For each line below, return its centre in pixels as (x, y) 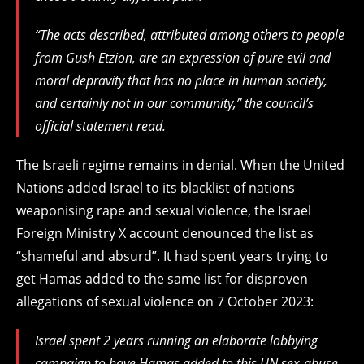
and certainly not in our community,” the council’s (174, 103)
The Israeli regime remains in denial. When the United (180, 165)
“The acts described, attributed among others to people (190, 35)
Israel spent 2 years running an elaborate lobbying (176, 340)
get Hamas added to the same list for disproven (162, 278)
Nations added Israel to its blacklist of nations (156, 187)
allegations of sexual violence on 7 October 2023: (165, 301)
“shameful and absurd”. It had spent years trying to (172, 256)
